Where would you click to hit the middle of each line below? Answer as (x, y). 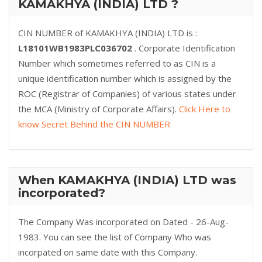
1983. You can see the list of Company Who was (115, 237)
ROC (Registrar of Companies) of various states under (127, 94)
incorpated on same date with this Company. (108, 252)
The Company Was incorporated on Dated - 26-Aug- (123, 222)
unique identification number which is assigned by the (125, 78)
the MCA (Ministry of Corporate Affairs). (99, 109)
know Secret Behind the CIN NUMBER (94, 124)
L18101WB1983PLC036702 (76, 48)
